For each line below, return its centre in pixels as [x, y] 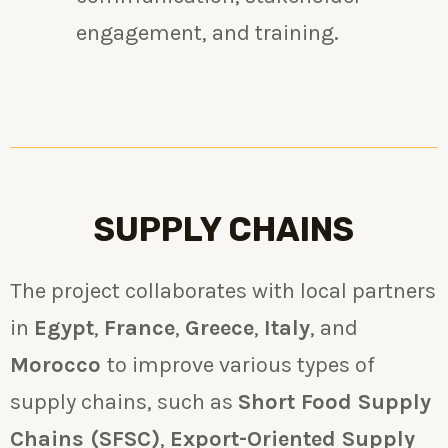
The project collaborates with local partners [223, 290]
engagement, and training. [207, 33]
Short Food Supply [334, 401]
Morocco [58, 364]
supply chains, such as [124, 401]
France [139, 327]
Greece [219, 327]
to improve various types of [241, 364]
